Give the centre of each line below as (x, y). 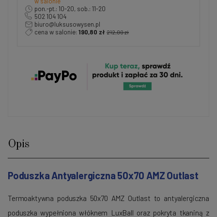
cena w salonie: (56, 32)
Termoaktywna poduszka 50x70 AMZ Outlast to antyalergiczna (108, 198)
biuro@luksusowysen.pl (67, 24)
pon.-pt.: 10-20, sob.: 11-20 (70, 9)
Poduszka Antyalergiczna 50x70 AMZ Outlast (103, 176)
